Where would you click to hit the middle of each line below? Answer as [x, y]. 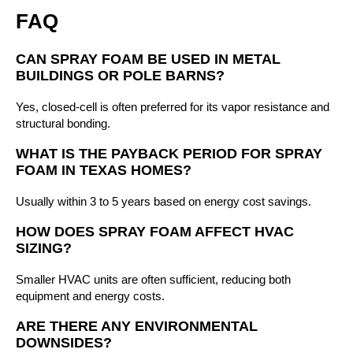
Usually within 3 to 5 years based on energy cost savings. [163, 201]
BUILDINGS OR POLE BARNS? [120, 75]
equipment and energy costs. [90, 295]
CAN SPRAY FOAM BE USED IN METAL [148, 59]
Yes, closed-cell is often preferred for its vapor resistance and [173, 106]
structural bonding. [63, 123]
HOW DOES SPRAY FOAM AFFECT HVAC [155, 231]
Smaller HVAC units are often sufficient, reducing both [153, 279]
